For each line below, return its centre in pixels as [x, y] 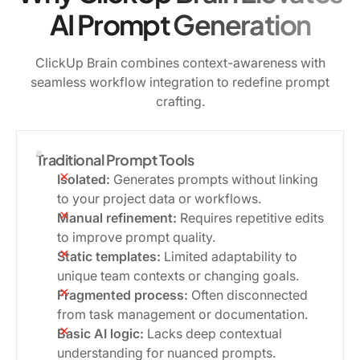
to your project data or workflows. [159, 198]
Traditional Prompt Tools [115, 159]
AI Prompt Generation [180, 24]
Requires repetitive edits [250, 217]
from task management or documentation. [182, 314]
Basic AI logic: [100, 333]
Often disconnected [248, 295]
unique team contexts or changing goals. [178, 275]
